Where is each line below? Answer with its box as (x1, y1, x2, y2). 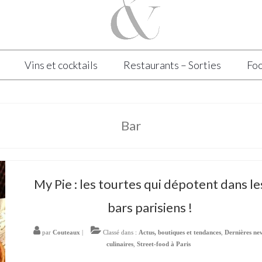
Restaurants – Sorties (123, 58, 221, 71)
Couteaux (53, 229, 81, 236)
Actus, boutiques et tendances (139, 229, 222, 236)
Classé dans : (101, 229, 139, 236)
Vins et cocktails (25, 58, 98, 71)
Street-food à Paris (137, 240, 191, 247)
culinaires (106, 240, 134, 247)
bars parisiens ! (108, 199, 193, 215)
